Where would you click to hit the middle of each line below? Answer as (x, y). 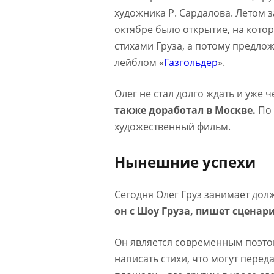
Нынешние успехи (185, 161)
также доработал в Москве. (185, 110)
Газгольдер (191, 62)
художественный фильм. (172, 126)
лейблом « (139, 62)
